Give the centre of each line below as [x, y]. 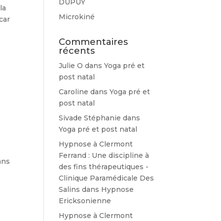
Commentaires [93, 42]
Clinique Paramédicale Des [107, 178]
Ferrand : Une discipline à [104, 155]
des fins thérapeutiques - [104, 167]
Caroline [74, 92]
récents [77, 51]
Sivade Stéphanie [90, 118]
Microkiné [77, 17]
